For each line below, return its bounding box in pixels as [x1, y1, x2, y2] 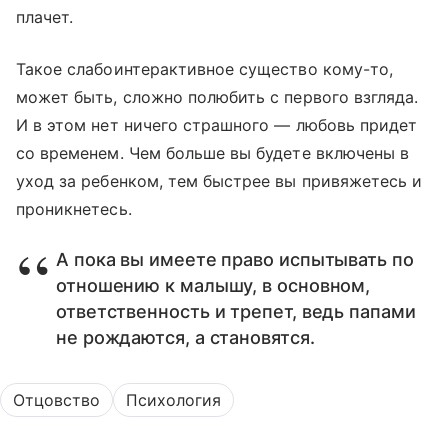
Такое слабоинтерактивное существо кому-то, [16, 59, 394, 80]
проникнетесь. [16, 199, 132, 220]
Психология [126, 390, 221, 411]
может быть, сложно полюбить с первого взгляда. [16, 87, 419, 108]
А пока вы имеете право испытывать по [56, 249, 414, 271]
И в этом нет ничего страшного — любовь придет [16, 115, 418, 136]
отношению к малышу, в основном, [56, 275, 371, 297]
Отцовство [13, 390, 100, 411]
